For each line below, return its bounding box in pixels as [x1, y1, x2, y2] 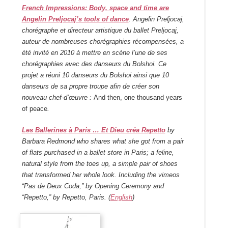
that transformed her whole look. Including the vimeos [21, 171, 180, 179]
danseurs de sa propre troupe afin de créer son [21, 82, 159, 91]
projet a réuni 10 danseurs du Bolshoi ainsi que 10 [21, 71, 169, 79]
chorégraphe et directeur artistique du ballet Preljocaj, [21, 26, 179, 35]
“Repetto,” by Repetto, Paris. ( [21, 193, 110, 202]
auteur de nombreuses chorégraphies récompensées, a [21, 38, 184, 46]
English [110, 193, 132, 202]
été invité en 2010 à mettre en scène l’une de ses [21, 49, 167, 57]
